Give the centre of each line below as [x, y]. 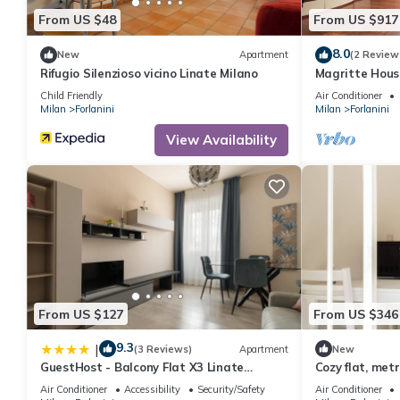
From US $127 [81, 314]
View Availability [221, 139]
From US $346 [355, 314]
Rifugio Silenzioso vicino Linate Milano [149, 73]
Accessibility [152, 390]
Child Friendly [71, 95]
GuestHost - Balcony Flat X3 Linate [142, 367]
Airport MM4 [76, 383]
